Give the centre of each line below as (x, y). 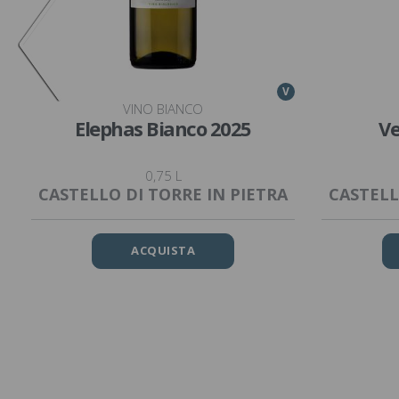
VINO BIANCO (163, 108)
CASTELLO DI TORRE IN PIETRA (163, 194)
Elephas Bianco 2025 (163, 128)
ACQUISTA (163, 251)
